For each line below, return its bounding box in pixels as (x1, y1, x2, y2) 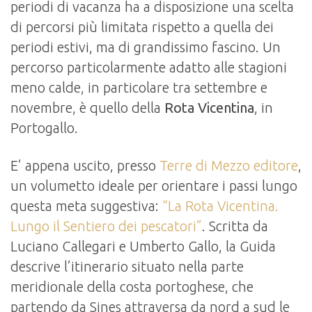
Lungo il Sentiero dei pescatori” (10, 218, 202, 235)
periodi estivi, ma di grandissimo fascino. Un (10, 39, 281, 56)
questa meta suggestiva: (10, 198, 162, 214)
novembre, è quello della (10, 100, 164, 116)
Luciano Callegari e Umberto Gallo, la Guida (10, 238, 276, 255)
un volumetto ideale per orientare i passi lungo (10, 178, 297, 194)
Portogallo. (10, 120, 81, 136)
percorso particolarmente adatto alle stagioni (10, 59, 287, 76)
